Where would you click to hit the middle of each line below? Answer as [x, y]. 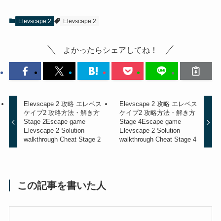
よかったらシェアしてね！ [110, 50]
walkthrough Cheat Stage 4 [158, 140]
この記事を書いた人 [62, 185]
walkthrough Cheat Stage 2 [62, 140]
